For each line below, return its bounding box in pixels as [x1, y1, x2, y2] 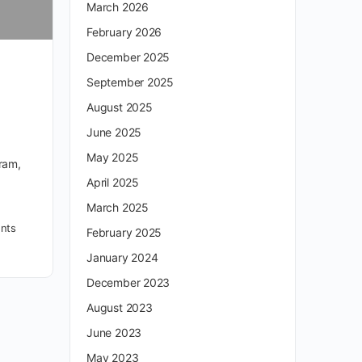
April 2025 [86, 175, 139, 189]
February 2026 [86, 25, 162, 39]
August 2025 [86, 100, 153, 114]
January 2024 [86, 250, 158, 264]
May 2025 [86, 150, 139, 164]
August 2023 [86, 301, 153, 314]
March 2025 [86, 200, 149, 214]
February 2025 [86, 225, 162, 239]
